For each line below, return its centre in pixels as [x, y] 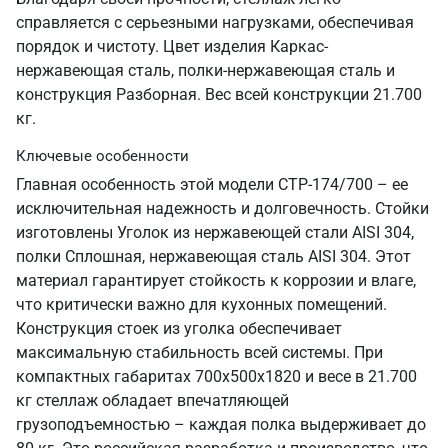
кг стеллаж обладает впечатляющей [152, 400]
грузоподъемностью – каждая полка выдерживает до [221, 424]
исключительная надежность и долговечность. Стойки [222, 208]
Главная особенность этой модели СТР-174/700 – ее [212, 184]
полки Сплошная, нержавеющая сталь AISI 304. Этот [213, 256]
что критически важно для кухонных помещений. [201, 304]
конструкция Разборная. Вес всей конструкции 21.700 [219, 94]
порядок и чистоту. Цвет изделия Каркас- [172, 46]
